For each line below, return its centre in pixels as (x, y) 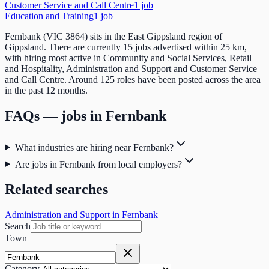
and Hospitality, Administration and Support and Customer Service (131, 68)
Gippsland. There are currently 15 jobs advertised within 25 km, (126, 47)
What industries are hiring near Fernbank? (94, 147)
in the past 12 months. (46, 90)
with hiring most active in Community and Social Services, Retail (128, 58)
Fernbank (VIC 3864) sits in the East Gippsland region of (113, 36)
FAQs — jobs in (55, 116)
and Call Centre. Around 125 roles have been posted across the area (133, 79)
